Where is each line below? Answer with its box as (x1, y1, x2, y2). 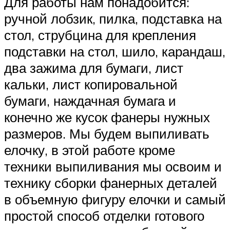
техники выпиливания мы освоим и (4, 158, 222, 175)
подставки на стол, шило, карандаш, (4, 43, 225, 60)
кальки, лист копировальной (4, 76, 178, 93)
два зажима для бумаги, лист (4, 60, 183, 76)
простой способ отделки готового (4, 207, 204, 224)
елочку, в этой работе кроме (4, 142, 175, 159)
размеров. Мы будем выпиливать (4, 125, 209, 142)
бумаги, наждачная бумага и (4, 92, 176, 109)
